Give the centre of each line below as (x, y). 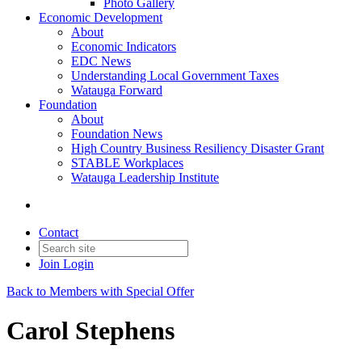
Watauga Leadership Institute (145, 177)
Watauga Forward (117, 90)
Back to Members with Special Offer (100, 291)
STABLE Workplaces (127, 163)
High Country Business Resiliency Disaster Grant (198, 148)
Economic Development (101, 17)
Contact (59, 232)
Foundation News (117, 134)
